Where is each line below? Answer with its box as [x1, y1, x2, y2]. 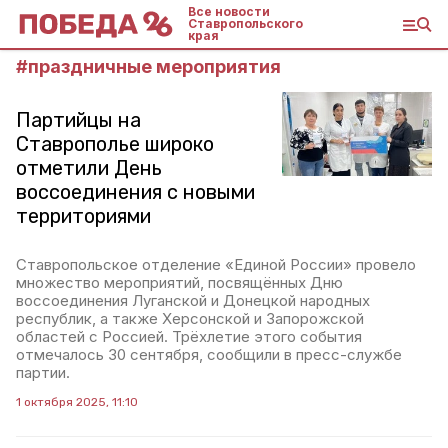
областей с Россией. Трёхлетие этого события [16, 327, 362, 346]
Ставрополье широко [16, 132, 214, 156]
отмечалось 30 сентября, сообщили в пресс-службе [16, 345, 402, 364]
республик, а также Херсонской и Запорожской [16, 309, 364, 328]
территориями [16, 204, 151, 228]
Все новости [188, 4, 270, 19]
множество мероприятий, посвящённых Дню [16, 273, 343, 292]
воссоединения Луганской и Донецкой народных [16, 291, 370, 310]
